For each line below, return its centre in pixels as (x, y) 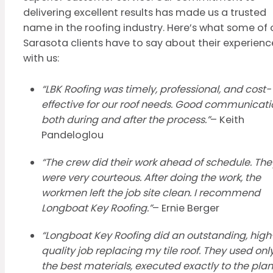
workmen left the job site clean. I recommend (151, 193)
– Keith (227, 120)
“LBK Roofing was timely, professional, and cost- (156, 90)
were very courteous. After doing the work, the (151, 178)
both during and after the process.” (126, 120)
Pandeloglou (73, 135)
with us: (41, 58)
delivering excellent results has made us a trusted (145, 13)
